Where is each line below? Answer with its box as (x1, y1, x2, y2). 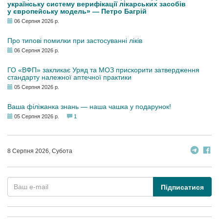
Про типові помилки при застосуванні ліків (7, 37, 142, 44)
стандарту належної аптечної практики (7, 73, 131, 81)
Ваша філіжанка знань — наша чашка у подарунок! (7, 103, 171, 110)
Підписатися (161, 183, 204, 191)
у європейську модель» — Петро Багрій (7, 7, 147, 15)
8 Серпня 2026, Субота (7, 148, 72, 154)
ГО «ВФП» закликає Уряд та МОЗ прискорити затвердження (7, 66, 199, 74)
